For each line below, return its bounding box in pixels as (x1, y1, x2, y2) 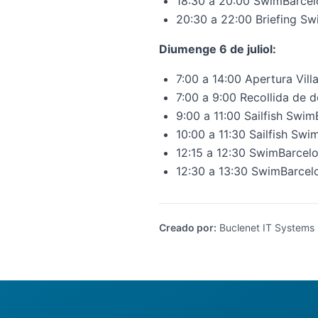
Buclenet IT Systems (216, 221, 314, 234)
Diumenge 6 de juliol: (159, 42, 276, 56)
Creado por (159, 221, 214, 234)
